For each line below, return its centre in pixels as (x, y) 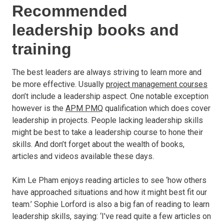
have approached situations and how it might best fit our (109, 192)
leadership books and (95, 30)
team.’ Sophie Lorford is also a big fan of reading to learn (111, 204)
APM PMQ (84, 108)
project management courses (157, 84)
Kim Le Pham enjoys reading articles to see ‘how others (109, 180)
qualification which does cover (157, 108)
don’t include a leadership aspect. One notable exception (110, 96)
